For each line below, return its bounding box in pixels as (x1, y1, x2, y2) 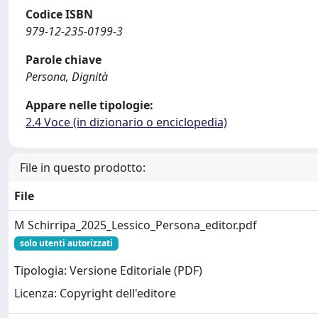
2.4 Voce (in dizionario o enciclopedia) (26, 114, 227, 130)
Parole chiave (26, 52, 102, 67)
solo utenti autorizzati (19, 237, 113, 249)
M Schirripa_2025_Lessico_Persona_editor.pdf (14, 217, 257, 233)
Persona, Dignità (26, 69, 108, 84)
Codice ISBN (26, 6, 93, 22)
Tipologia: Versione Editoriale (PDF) (14, 263, 202, 279)
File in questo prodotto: (20, 160, 146, 175)
